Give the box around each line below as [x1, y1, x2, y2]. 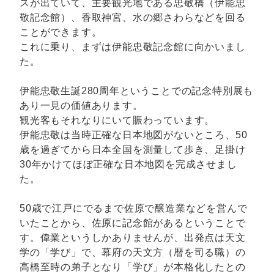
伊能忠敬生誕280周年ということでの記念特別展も [20, 85, 254, 96]
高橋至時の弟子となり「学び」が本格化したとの [20, 261, 246, 272]
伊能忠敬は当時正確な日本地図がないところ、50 [20, 129, 248, 140]
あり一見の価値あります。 [20, 100, 143, 111]
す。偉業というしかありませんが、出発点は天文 [20, 232, 246, 243]
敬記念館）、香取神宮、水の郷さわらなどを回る [20, 12, 246, 23]
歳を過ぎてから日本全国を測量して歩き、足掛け [20, 144, 246, 155]
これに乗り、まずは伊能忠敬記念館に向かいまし [20, 41, 246, 52]
